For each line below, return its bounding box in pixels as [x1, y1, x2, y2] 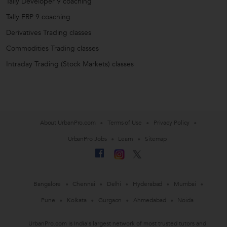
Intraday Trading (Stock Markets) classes [6, 59, 134, 69]
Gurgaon [98, 196, 122, 204]
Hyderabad [133, 179, 163, 188]
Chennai [72, 179, 95, 188]
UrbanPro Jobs [67, 134, 107, 143]
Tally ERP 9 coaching [6, 12, 70, 22]
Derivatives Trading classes [6, 28, 91, 38]
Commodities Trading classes [6, 44, 99, 54]
